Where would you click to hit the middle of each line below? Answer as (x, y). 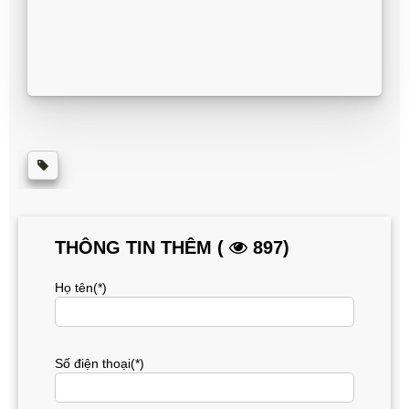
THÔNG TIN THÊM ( (142, 248)
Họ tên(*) (81, 288)
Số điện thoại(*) (100, 364)
